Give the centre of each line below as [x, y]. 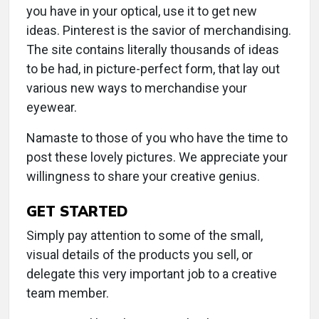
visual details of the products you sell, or [140, 255]
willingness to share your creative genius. [143, 176]
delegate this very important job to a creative [152, 274]
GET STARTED [77, 211]
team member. [68, 293]
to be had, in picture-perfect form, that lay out [153, 69]
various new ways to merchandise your [137, 88]
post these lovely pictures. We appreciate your [157, 157]
